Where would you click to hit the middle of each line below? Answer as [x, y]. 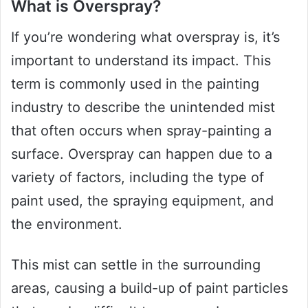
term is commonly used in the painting [135, 84]
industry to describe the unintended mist [143, 107]
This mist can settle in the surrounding [136, 264]
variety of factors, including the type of [137, 177]
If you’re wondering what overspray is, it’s [145, 37]
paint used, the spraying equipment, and [142, 200]
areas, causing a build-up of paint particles [150, 288]
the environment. [67, 224]
